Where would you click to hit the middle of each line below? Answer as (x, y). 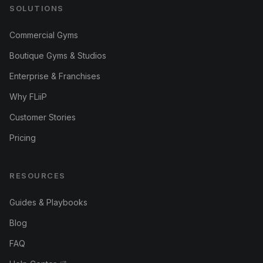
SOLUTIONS (37, 9)
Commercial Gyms (44, 35)
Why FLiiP (28, 97)
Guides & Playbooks (48, 203)
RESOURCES (38, 176)
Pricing (23, 138)
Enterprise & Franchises (55, 76)
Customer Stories (43, 117)
